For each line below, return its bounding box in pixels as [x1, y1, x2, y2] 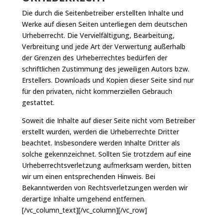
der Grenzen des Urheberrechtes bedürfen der [21, 53, 167, 62]
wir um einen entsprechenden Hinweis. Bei [21, 172, 155, 181]
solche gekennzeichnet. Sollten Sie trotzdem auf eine [21, 149, 191, 159]
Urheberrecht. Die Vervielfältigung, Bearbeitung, [21, 31, 175, 40]
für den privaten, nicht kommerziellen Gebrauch [21, 87, 172, 96]
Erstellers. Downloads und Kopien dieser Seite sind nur [21, 75, 194, 85]
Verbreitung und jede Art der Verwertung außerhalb [21, 42, 185, 51]
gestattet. [21, 98, 54, 107]
